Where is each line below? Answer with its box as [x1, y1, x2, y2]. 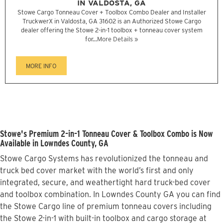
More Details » [97, 35, 138, 43]
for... [85, 35, 97, 43]
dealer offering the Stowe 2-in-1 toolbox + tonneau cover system [20, 26, 203, 34]
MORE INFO [26, 62, 57, 70]
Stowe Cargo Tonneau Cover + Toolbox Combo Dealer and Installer [17, 8, 206, 16]
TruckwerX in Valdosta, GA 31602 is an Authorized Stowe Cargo [22, 17, 201, 25]
